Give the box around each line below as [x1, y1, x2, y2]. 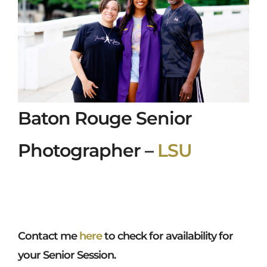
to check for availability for [102, 229, 233, 243]
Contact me [18, 229, 79, 243]
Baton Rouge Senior [18, 107, 192, 130]
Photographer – [18, 139, 157, 162]
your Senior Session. [18, 249, 116, 262]
